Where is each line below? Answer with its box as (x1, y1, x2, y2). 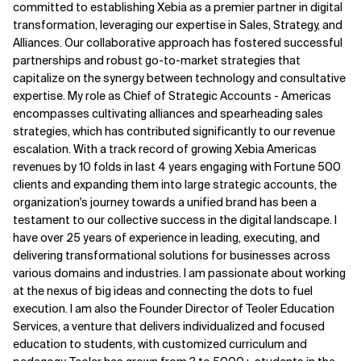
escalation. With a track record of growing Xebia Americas (13, 142, 317, 156)
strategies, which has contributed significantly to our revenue (13, 124, 335, 139)
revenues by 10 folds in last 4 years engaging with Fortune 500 (13, 160, 341, 174)
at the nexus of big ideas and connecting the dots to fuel (13, 284, 313, 298)
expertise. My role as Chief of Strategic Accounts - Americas (13, 89, 331, 103)
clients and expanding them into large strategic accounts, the (13, 177, 337, 192)
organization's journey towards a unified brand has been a (13, 195, 317, 210)
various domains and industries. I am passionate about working (13, 266, 346, 280)
